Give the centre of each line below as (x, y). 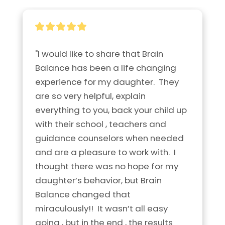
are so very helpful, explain (90, 96)
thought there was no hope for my (107, 166)
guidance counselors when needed (109, 138)
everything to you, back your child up (111, 110)
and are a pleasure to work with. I (105, 152)
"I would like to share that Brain (99, 53)
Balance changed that (83, 194)
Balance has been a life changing (106, 68)
